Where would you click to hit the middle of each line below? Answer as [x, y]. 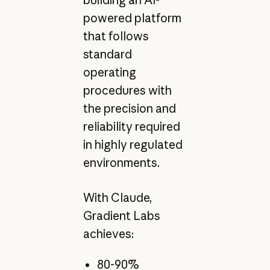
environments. [121, 162]
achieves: [108, 234]
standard [107, 54]
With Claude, [117, 198]
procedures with [127, 90]
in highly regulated [133, 144]
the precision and [129, 108]
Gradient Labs [121, 216]
